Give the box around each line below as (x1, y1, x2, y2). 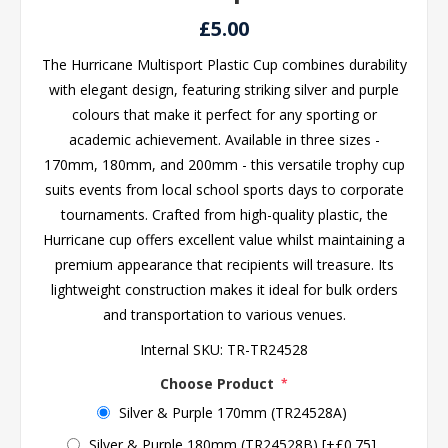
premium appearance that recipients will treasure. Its (54, 255, 394, 274)
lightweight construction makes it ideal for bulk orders (50, 280, 398, 299)
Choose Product (160, 373, 278, 393)
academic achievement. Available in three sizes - (68, 130, 380, 149)
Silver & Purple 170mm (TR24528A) (118, 402, 347, 422)
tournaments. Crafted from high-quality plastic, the (60, 205, 388, 224)
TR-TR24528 (227, 340, 308, 359)
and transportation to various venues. (102, 305, 346, 324)
